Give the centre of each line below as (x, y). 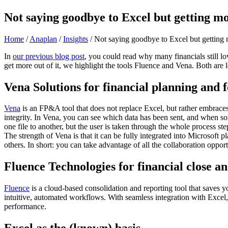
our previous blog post (49, 56)
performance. (25, 207)
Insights (76, 39)
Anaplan (43, 39)
